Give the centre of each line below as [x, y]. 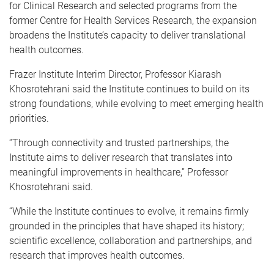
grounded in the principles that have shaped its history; [127, 226]
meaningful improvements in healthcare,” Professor [119, 172]
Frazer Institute [41, 74]
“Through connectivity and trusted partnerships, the [119, 143]
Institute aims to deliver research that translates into [121, 157]
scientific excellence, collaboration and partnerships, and [131, 240]
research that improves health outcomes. [97, 255]
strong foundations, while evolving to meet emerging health [136, 103]
